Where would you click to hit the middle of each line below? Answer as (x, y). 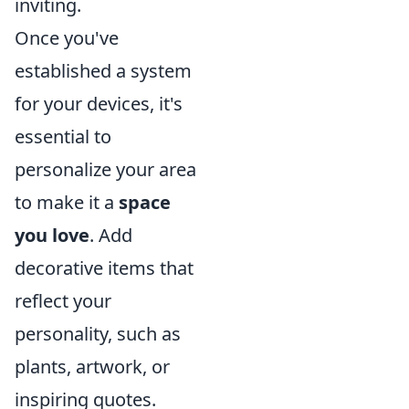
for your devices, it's (99, 104)
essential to (63, 137)
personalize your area (105, 170)
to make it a (67, 203)
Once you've (67, 38)
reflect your (63, 301)
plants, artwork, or (92, 367)
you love (52, 236)
